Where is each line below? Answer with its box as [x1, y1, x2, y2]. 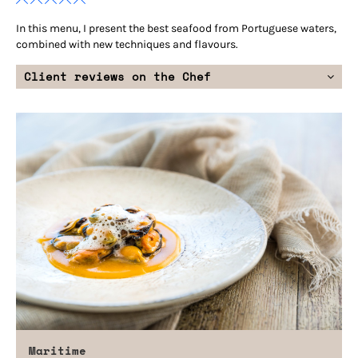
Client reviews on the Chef [24, 67, 211, 85]
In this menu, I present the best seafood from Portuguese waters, [16, 21, 336, 35]
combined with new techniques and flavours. [16, 37, 238, 51]
